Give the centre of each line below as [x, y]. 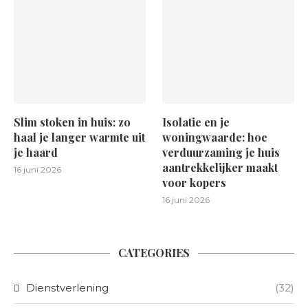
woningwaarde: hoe [215, 137]
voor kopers [195, 183]
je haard [36, 153]
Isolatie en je [196, 122]
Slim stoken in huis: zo [72, 122]
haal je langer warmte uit [79, 137]
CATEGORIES [154, 253]
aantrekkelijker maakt [220, 168]
